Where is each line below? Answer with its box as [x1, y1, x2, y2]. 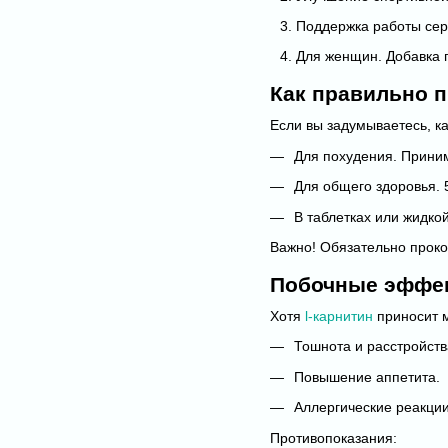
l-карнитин [301, 308, 373, 325]
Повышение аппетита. [294, 368, 440, 385]
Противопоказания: [270, 429, 397, 446]
